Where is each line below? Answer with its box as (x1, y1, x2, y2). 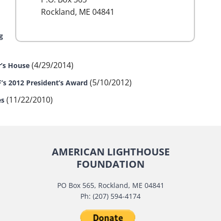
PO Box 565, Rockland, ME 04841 (57, 181, 164, 190)
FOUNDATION (76, 157, 145, 171)
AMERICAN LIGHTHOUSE (51, 145, 170, 158)
